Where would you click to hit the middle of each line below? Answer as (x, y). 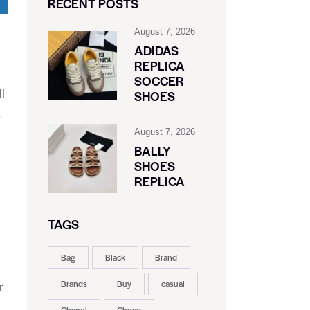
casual (173, 284)
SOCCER (159, 81)
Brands (74, 284)
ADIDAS (156, 51)
